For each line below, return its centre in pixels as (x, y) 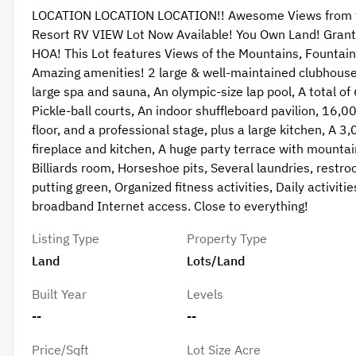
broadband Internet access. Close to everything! (170, 206)
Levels (205, 294)
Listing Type (65, 238)
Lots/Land (216, 260)
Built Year (59, 294)
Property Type (227, 238)
